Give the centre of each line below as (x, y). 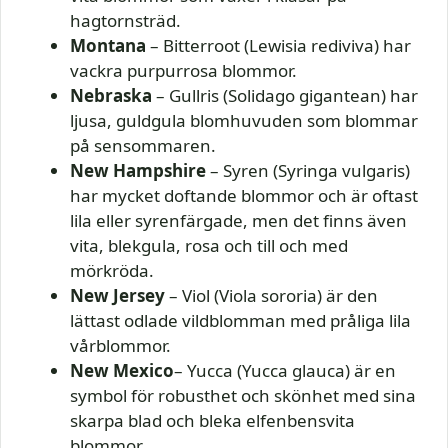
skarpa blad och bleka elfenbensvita (212, 421)
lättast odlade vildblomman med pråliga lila (240, 321)
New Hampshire (138, 171)
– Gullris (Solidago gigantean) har (285, 96)
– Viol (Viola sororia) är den (271, 296)
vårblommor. (120, 346)
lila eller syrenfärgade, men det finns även (238, 221)
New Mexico (122, 371)
